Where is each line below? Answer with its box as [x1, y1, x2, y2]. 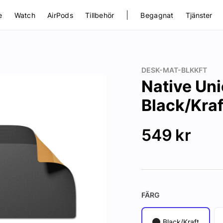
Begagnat [140, 10, 174, 19]
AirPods [47, 10, 73, 19]
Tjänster [185, 10, 212, 19]
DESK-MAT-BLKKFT [141, 66, 207, 74]
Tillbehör [85, 10, 114, 19]
